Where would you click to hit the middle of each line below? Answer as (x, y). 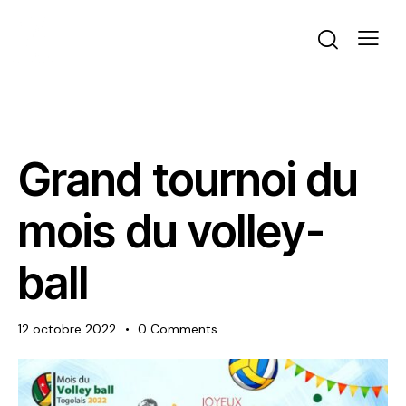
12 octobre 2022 (67, 329)
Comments (184, 329)
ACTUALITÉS (71, 135)
